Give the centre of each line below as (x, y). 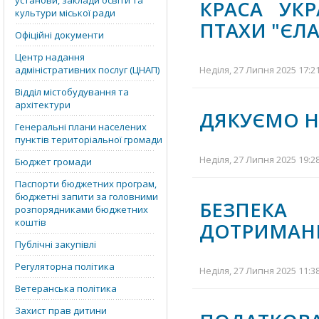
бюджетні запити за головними (87, 197)
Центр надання (50, 57)
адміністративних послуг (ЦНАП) (87, 70)
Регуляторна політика (65, 266)
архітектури (43, 105)
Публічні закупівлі (56, 244)
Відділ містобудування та (72, 92)
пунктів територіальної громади (89, 140)
